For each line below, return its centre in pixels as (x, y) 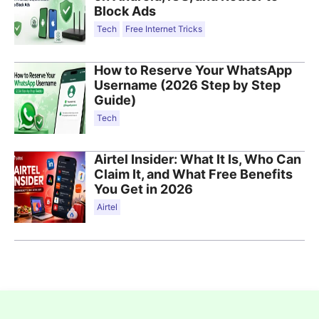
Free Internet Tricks (164, 28)
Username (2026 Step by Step (187, 85)
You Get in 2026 (143, 189)
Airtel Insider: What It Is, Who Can (198, 159)
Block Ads (125, 11)
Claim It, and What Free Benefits (193, 174)
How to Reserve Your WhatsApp (193, 70)
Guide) (115, 100)
